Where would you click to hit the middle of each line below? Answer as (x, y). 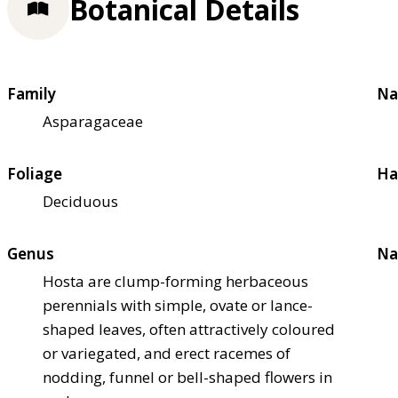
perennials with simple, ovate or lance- (178, 306)
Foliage (35, 174)
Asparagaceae (93, 122)
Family (32, 94)
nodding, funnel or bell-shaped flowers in (187, 378)
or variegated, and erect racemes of (167, 354)
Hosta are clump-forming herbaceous (175, 282)
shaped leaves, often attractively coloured (189, 330)
